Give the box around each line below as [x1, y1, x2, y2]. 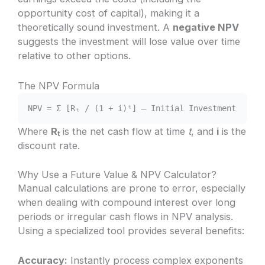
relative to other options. [18, 50, 131, 62]
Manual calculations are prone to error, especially [18, 182, 246, 194]
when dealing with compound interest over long [18, 196, 236, 208]
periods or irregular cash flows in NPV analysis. [18, 210, 234, 222]
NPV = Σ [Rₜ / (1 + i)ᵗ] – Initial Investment [27, 104, 236, 114]
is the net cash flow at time [60, 125, 189, 137]
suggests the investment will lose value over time [18, 35, 241, 48]
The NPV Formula [18, 79, 100, 92]
